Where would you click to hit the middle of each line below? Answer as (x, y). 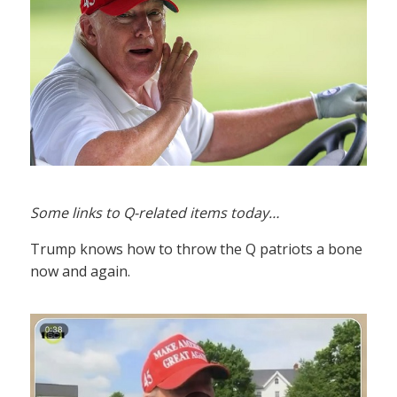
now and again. (80, 272)
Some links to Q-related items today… (155, 213)
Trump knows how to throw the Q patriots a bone (196, 249)
